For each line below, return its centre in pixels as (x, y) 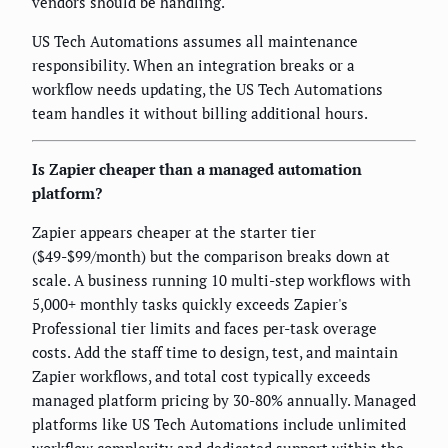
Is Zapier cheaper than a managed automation (197, 169)
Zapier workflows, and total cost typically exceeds (201, 376)
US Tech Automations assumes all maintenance (195, 41)
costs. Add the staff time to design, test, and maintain (215, 352)
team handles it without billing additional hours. (200, 113)
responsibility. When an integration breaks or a (193, 65)
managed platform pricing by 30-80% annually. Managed (224, 400)
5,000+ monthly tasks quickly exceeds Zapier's (190, 304)
